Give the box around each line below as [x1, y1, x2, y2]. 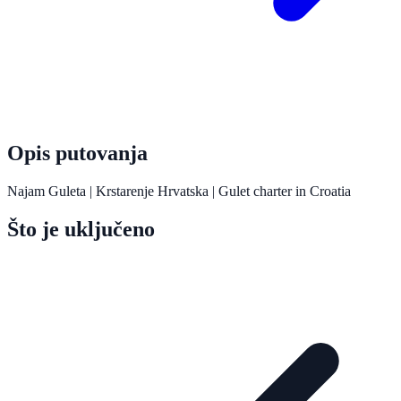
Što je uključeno [7, 217, 155, 241]
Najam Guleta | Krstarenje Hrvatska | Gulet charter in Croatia [7, 183, 351, 199]
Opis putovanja [7, 141, 148, 165]
